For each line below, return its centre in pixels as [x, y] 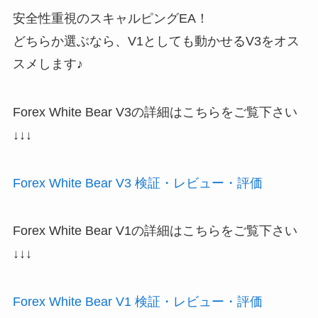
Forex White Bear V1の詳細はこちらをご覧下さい [155, 231]
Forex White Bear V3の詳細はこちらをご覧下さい [155, 112]
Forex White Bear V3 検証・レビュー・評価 [137, 183]
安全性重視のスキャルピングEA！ [110, 18]
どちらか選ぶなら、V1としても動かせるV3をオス [156, 41]
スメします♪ [48, 64]
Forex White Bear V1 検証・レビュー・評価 [137, 302]
